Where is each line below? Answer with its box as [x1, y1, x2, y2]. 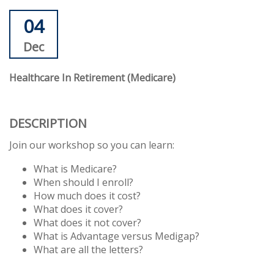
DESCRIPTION [9, 114, 87, 131]
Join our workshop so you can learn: [9, 138, 174, 152]
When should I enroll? [34, 175, 133, 189]
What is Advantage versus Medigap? [34, 229, 199, 243]
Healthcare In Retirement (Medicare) [9, 70, 176, 84]
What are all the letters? [34, 242, 143, 256]
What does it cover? [34, 202, 123, 216]
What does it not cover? [34, 215, 141, 229]
